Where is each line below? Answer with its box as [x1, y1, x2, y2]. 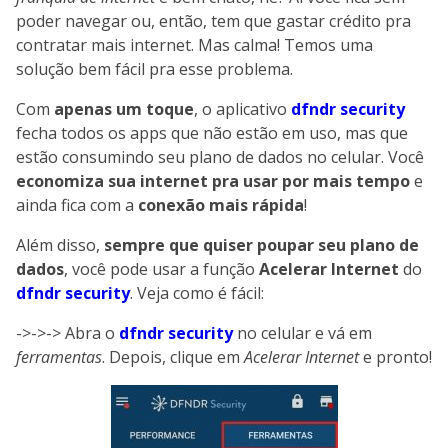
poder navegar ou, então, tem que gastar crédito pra [16, 10, 411, 33]
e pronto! [359, 346, 432, 369]
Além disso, [16, 234, 104, 257]
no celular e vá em [233, 322, 372, 345]
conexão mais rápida [138, 194, 304, 217]
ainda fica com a [16, 194, 138, 217]
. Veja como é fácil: [130, 282, 264, 305]
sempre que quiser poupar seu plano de [104, 234, 419, 257]
